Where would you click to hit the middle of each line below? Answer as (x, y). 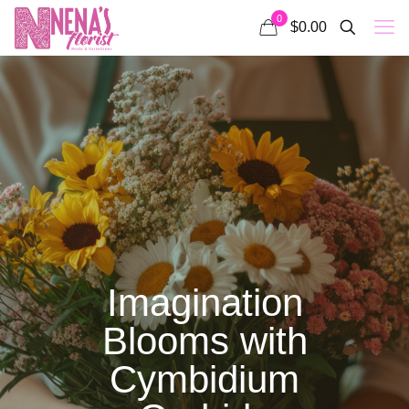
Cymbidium (204, 379)
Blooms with (204, 341)
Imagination (204, 303)
